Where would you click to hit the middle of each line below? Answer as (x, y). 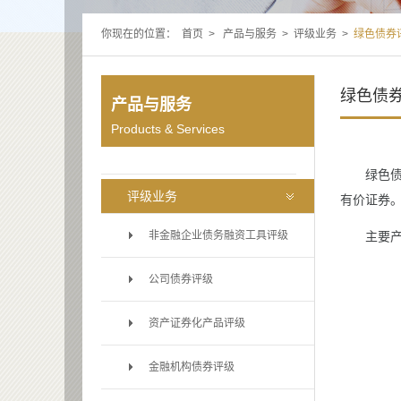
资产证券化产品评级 (197, 323)
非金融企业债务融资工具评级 (218, 235)
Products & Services (168, 129)
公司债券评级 (181, 279)
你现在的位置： (139, 34)
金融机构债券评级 (192, 367)
